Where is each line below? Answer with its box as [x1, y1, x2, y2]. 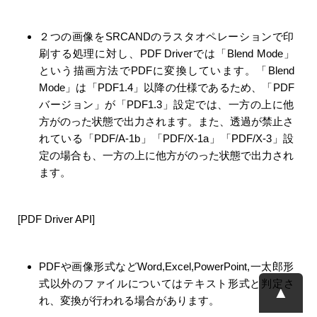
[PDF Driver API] [18, 213, 95, 225]
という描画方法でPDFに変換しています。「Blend [39, 64, 294, 76]
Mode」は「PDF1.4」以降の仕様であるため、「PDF [39, 81, 294, 93]
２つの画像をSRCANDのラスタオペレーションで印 [39, 30, 294, 42]
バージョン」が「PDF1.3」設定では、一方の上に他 [39, 98, 294, 110]
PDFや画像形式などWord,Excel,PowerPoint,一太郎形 [39, 260, 294, 272]
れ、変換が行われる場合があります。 [39, 294, 219, 306]
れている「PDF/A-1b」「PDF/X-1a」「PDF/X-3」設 [39, 132, 294, 144]
